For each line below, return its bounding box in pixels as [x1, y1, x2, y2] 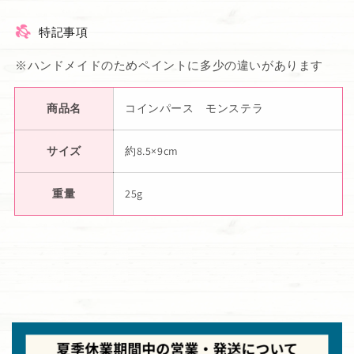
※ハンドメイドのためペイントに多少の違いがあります [15, 57, 324, 73]
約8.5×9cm [125, 143, 179, 158]
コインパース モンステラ [125, 100, 264, 115]
